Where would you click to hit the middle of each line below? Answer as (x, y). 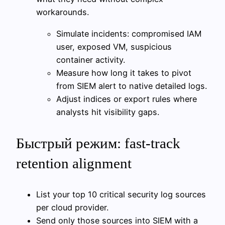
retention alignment (74, 163)
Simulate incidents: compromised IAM (129, 33)
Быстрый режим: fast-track (98, 143)
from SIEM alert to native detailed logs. (132, 86)
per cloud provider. (72, 207)
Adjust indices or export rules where (127, 99)
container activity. (91, 60)
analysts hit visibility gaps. (108, 112)
